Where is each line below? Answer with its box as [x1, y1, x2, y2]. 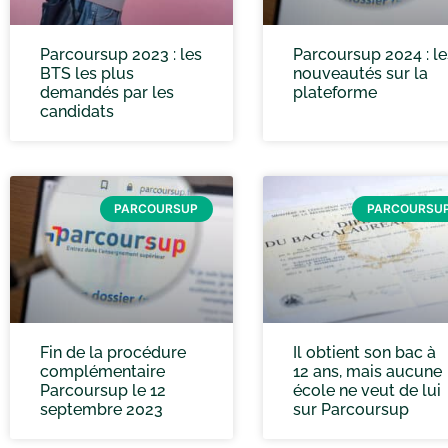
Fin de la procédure [40, 342, 186, 362]
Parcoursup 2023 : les [40, 44, 202, 64]
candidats [40, 101, 114, 121]
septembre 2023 [40, 399, 163, 419]
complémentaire [40, 361, 165, 381]
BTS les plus [40, 63, 134, 83]
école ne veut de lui [292, 380, 441, 400]
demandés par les [40, 82, 174, 102]
